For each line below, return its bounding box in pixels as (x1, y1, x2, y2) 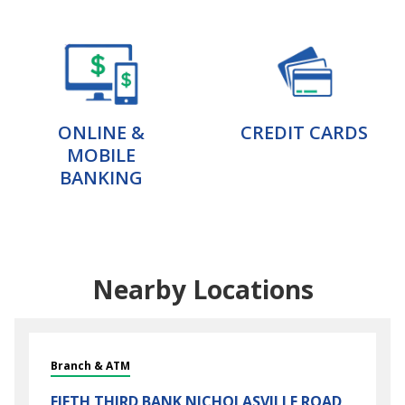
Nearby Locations (91, 272, 314, 306)
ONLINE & (58, 120, 145, 145)
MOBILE (67, 143, 136, 167)
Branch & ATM (51, 358, 130, 373)
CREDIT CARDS (240, 120, 368, 145)
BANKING (60, 165, 143, 190)
